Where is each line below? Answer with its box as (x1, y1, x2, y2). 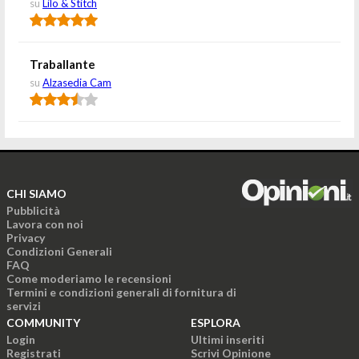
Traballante (30, 57, 95, 71)
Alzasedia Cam (42, 76, 111, 89)
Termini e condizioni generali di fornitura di (6, 285, 236, 299)
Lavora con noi (6, 217, 83, 231)
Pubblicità (6, 204, 60, 217)
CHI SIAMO (6, 187, 67, 200)
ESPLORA (191, 316, 240, 329)
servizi (6, 299, 41, 313)
